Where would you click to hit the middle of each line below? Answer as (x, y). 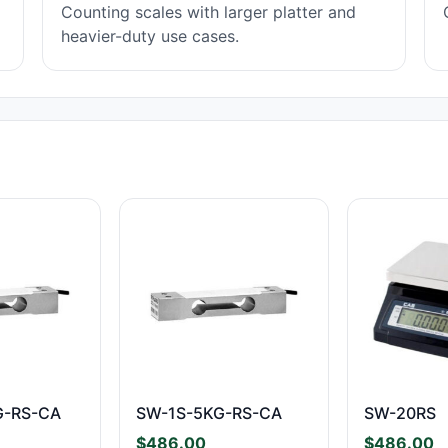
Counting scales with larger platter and (209, 12)
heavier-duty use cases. (150, 36)
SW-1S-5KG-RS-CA (208, 412)
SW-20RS (400, 412)
